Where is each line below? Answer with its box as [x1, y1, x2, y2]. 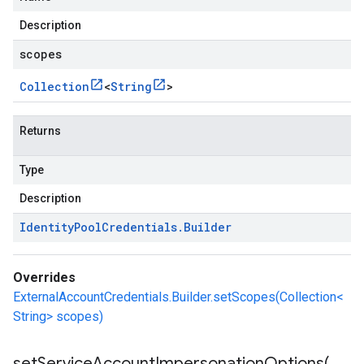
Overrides [13, 270, 76, 285]
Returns [19, 124, 61, 137]
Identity [19, 219, 74, 235]
